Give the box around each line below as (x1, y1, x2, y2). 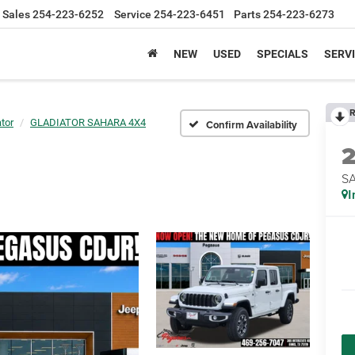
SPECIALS (257, 48, 308, 61)
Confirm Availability (206, 116, 297, 132)
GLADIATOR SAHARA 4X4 (30, 116, 146, 128)
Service (114, 8, 151, 21)
